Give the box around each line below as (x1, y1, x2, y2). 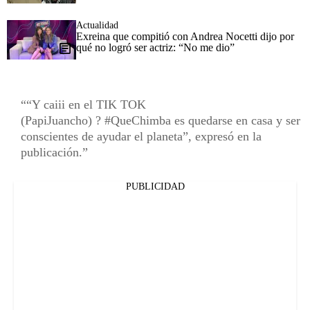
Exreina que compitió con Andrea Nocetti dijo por (76, 30, 294, 42)
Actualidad (76, 19, 118, 30)
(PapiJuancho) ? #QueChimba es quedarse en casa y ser (21, 113, 300, 127)
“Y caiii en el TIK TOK (26, 97, 146, 111)
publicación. (21, 145, 82, 159)
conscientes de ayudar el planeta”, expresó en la (21, 129, 262, 143)
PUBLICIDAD (125, 181, 185, 192)
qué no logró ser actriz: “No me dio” (76, 41, 235, 53)
